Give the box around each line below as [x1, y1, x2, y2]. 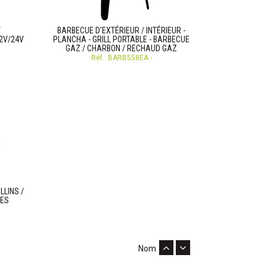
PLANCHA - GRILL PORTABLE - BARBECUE [53, 35, 190, 44]
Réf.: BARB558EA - [91, 54, 152, 62]
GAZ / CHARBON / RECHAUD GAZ [66, 44, 177, 53]
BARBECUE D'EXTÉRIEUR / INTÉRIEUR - [57, 26, 185, 35]
